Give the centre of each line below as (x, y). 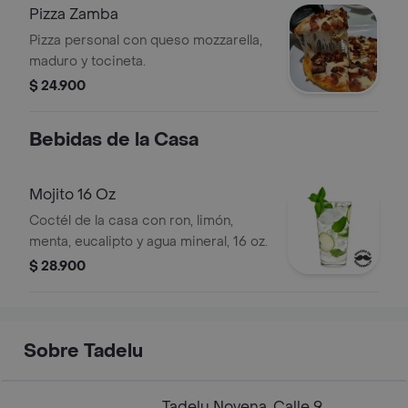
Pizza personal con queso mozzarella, (146, 41)
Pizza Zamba (74, 14)
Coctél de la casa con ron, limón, (131, 221)
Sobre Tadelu (83, 352)
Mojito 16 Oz (72, 194)
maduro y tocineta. (87, 61)
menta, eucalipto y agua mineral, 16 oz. (148, 242)
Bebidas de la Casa (114, 140)
